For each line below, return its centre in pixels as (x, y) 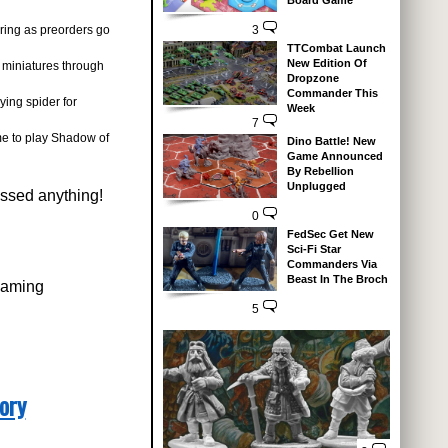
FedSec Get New (330, 233)
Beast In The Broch (337, 278)
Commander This (332, 92)
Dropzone (312, 77)
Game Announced (334, 155)
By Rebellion (320, 170)
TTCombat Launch (336, 47)
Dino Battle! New (331, 140)
